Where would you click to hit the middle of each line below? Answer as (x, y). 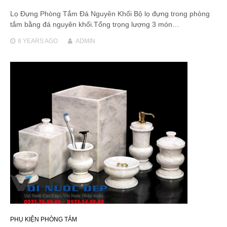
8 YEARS (31, 41)
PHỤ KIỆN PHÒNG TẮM (44, 219)
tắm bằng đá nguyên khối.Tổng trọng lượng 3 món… (95, 24)
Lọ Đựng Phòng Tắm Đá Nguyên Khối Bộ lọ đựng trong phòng (110, 13)
